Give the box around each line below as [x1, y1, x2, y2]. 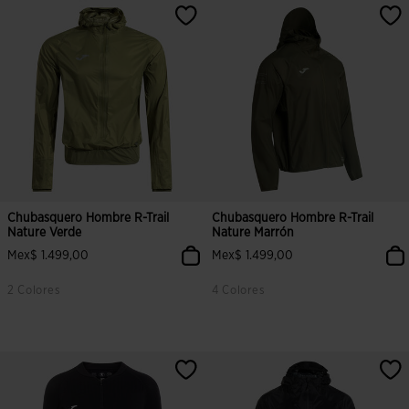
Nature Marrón [212, 226, 294, 239]
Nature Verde [7, 226, 81, 239]
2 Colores [7, 285, 61, 297]
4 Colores [212, 285, 266, 297]
